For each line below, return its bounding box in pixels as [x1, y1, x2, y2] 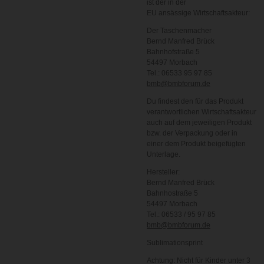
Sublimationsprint [147, 239, 203, 247]
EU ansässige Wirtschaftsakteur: [147, 9, 250, 17]
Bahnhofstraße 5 [147, 48, 200, 56]
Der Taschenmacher [147, 27, 212, 35]
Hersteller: [147, 168, 180, 176]
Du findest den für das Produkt [147, 97, 243, 105]
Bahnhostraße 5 [147, 189, 198, 197]
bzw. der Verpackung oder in [147, 129, 237, 137]
